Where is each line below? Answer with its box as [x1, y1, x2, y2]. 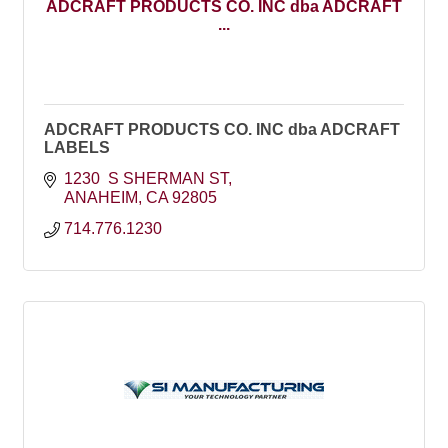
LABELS [44, 138, 110, 156]
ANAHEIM [64, 188, 138, 206]
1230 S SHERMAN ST [64, 169, 228, 187]
